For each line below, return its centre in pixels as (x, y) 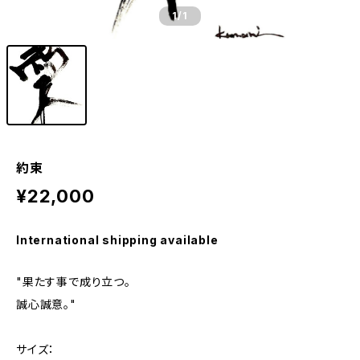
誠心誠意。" (46, 304)
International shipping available (117, 240)
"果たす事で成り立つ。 (74, 282)
